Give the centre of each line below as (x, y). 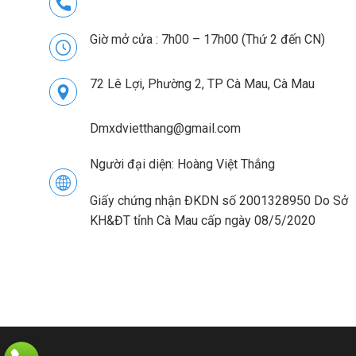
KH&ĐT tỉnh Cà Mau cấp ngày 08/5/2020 (203, 221)
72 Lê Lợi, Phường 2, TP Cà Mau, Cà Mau (202, 83)
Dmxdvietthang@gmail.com (165, 128)
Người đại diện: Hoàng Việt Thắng (182, 164)
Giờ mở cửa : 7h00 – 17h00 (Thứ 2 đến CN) (207, 39)
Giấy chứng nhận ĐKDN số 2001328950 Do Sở (219, 201)
